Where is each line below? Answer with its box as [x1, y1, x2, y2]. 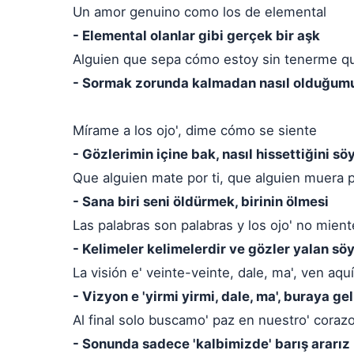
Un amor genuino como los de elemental [73, 4, 326, 20]
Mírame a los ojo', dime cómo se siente [73, 122, 317, 138]
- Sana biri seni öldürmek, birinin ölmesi [73, 194, 329, 209]
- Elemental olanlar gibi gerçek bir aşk [73, 28, 320, 43]
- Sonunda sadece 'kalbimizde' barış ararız [73, 336, 350, 352]
